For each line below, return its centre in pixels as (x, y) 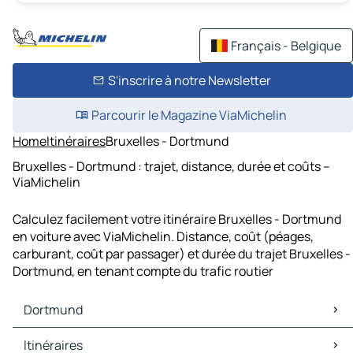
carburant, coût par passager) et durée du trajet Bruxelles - (182, 254)
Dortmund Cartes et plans (90, 337)
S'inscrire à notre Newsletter (189, 80)
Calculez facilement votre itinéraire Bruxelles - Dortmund (177, 219)
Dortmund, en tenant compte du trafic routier (143, 271)
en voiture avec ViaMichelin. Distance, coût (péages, (163, 237)
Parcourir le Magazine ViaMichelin (189, 115)
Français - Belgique (286, 46)
